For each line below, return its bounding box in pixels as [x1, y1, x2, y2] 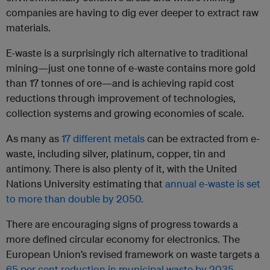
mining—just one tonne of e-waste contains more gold [6, 61, 256, 75]
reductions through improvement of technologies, [6, 92, 236, 105]
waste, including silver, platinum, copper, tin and [6, 147, 225, 160]
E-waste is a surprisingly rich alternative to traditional [6, 46, 248, 60]
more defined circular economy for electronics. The [6, 233, 240, 246]
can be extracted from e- [145, 132, 260, 145]
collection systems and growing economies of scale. [6, 107, 244, 120]
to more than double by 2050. [6, 192, 146, 206]
